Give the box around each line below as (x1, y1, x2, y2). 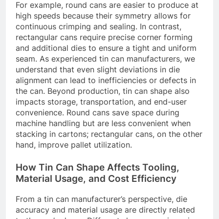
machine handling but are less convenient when (16, 118, 191, 128)
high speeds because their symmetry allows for (16, 10, 191, 21)
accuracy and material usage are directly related (16, 204, 195, 215)
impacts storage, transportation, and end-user (16, 96, 187, 107)
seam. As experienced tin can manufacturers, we (16, 53, 195, 64)
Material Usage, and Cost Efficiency (16, 173, 176, 184)
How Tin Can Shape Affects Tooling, (16, 161, 179, 173)
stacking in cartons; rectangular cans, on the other (16, 129, 202, 139)
